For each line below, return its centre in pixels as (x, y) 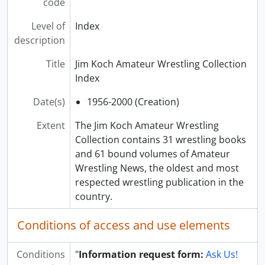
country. (93, 196)
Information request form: (141, 254)
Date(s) (49, 102)
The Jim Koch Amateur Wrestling (147, 125)
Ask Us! (222, 254)
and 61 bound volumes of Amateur (152, 154)
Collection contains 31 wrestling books (160, 140)
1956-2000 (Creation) (133, 102)
